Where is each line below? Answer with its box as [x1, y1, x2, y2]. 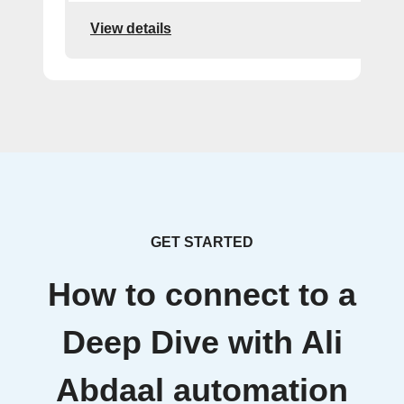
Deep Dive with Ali [61, 325, 343, 361]
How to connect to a [48, 277, 356, 313]
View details [90, 20, 171, 36]
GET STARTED [151, 234, 253, 250]
